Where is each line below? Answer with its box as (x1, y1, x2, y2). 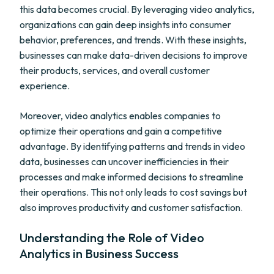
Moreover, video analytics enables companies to (20, 109, 221, 122)
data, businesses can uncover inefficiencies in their (20, 155, 229, 168)
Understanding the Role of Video (20, 230, 204, 245)
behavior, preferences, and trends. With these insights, (20, 34, 246, 46)
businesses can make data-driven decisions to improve (20, 49, 248, 61)
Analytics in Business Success (20, 246, 179, 261)
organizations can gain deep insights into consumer (20, 18, 231, 31)
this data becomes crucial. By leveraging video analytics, (20, 3, 254, 15)
